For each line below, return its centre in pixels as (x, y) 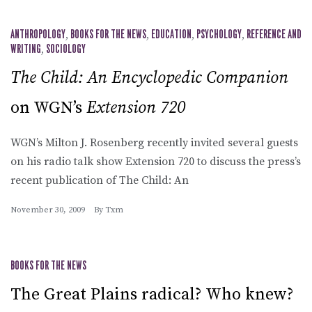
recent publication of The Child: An (100, 180)
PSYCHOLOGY (219, 34)
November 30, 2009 (48, 210)
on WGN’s (48, 108)
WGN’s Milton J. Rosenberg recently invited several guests (154, 142)
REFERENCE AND (274, 34)
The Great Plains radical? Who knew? (152, 294)
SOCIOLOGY (66, 49)
